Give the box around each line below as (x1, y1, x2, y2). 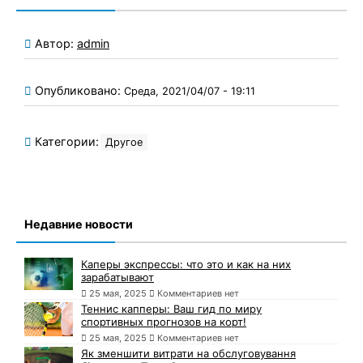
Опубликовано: (35, 83, 124, 98)
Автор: (35, 36, 77, 51)
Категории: (32, 135, 99, 149)
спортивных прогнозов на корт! (81, 315, 246, 329)
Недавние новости (24, 217, 133, 232)
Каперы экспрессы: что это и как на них (81, 258, 291, 271)
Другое (105, 136, 143, 149)
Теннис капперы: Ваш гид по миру (81, 302, 262, 316)
